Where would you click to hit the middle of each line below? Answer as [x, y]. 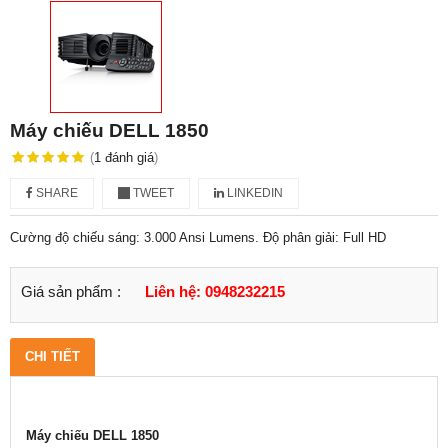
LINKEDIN [253, 192]
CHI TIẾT [52, 356]
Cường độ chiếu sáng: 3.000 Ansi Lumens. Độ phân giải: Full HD [198, 237]
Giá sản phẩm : [71, 291]
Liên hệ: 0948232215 [215, 291]
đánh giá [129, 157]
